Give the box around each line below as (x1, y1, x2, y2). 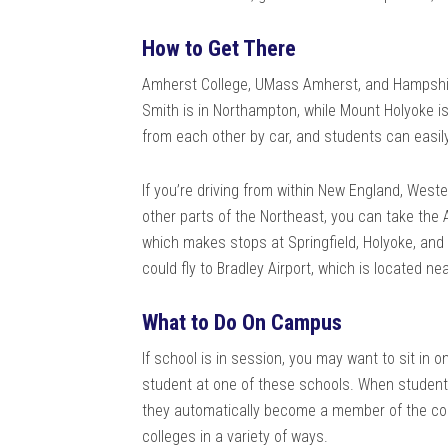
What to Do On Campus (142, 309, 342, 335)
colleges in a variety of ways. (142, 426, 332, 446)
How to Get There (142, 35, 296, 61)
